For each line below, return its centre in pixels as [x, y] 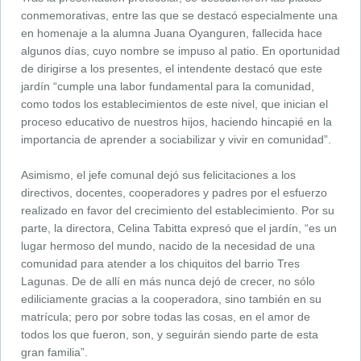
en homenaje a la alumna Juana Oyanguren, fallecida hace [172, 33]
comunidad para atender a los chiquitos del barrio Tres [160, 263]
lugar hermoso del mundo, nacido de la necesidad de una [168, 245]
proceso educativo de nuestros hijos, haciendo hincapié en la [176, 121]
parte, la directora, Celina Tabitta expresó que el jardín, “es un [179, 228]
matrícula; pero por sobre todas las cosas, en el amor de [166, 316]
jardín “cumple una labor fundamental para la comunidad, [168, 86]
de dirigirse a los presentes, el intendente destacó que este [172, 68]
